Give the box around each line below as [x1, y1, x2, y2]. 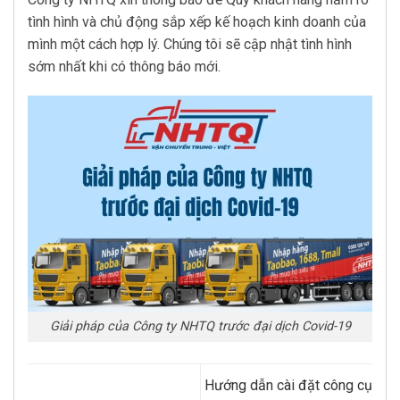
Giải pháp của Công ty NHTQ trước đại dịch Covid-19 [49, 319, 351, 335]
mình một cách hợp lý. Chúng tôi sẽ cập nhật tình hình [28, 35, 352, 53]
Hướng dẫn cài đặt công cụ [204, 377, 372, 395]
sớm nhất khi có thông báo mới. [28, 57, 221, 75]
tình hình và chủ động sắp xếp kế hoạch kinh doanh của [28, 12, 366, 30]
